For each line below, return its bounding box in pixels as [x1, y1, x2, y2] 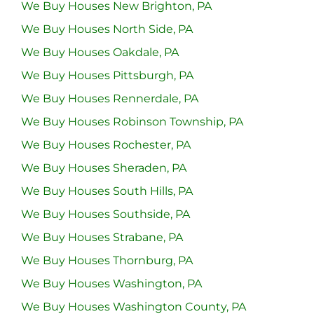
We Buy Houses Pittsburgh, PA [21, 68, 193, 82]
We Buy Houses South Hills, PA [21, 184, 193, 198]
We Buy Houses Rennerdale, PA [21, 91, 198, 105]
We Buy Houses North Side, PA [21, 22, 193, 36]
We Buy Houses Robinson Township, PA [21, 114, 243, 128]
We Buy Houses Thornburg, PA [21, 253, 193, 267]
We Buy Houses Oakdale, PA [21, 45, 179, 59]
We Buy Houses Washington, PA [21, 276, 202, 290]
